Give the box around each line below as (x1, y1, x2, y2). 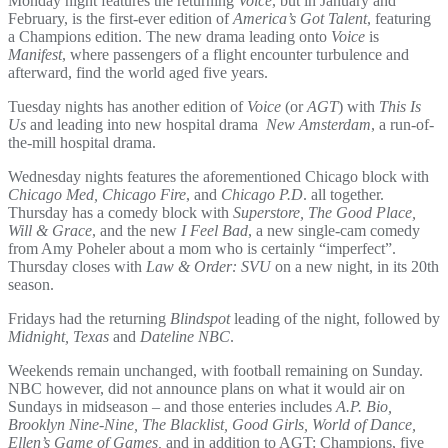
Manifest (8, 46, 62, 64)
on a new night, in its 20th (271, 258, 439, 276)
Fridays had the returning (8, 310, 170, 328)
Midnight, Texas (8, 328, 109, 346)
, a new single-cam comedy (248, 222, 420, 240)
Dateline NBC (140, 328, 230, 346)
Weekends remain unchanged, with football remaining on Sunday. (8, 362, 423, 380)
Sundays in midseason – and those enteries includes (8, 398, 336, 416)
